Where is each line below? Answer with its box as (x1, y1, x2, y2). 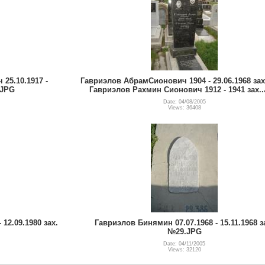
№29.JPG (167, 227, 202, 236)
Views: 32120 (167, 246, 201, 253)
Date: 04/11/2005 (163, 240, 205, 247)
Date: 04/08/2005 (163, 98, 206, 105)
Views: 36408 (167, 104, 201, 111)
